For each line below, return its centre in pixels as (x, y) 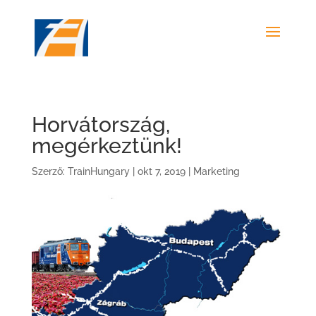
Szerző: (49, 171)
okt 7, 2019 (161, 171)
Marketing (216, 171)
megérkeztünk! (107, 146)
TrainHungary (98, 171)
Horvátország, (101, 124)
